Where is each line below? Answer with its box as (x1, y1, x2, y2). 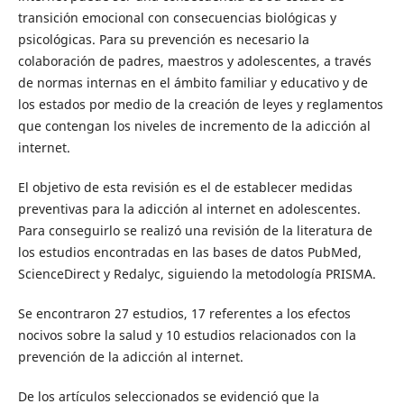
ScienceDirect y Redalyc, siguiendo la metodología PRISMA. (17, 264, 376, 282)
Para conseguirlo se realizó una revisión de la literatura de (17, 221, 372, 239)
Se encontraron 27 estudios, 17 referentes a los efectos (17, 304, 351, 322)
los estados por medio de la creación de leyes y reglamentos (17, 95, 383, 113)
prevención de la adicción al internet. (17, 347, 243, 365)
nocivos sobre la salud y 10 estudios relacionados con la (17, 326, 356, 344)
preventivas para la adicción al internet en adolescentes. (17, 199, 361, 217)
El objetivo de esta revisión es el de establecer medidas (17, 178, 353, 196)
